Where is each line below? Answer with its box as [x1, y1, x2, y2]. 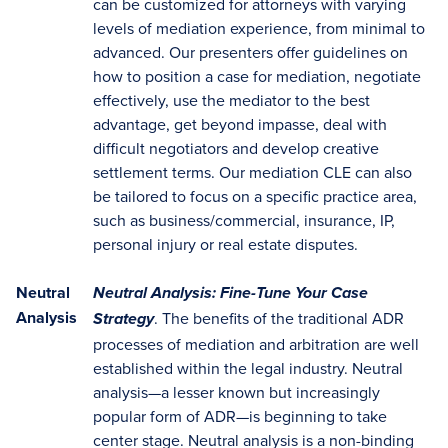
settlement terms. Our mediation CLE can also [93, 161, 412, 183]
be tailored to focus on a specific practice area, [93, 185, 417, 207]
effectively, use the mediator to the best [93, 89, 370, 111]
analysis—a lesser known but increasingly [93, 381, 380, 403]
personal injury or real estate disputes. [93, 233, 358, 255]
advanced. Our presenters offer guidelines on [93, 41, 408, 63]
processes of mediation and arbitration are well [93, 333, 419, 355]
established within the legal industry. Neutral [93, 357, 403, 379]
